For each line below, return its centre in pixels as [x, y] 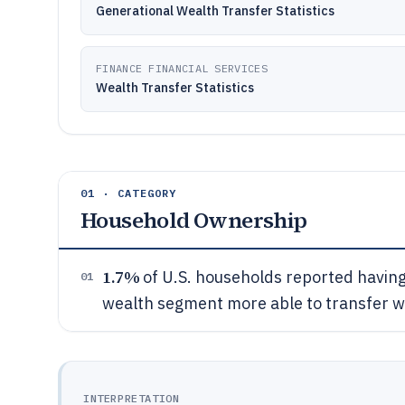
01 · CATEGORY [129, 193]
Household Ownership [194, 220]
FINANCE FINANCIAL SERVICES [182, 68]
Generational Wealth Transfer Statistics [215, 11]
